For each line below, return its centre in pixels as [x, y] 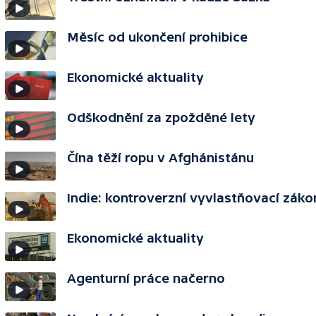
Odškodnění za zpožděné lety [161, 117]
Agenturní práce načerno [146, 278]
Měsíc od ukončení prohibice [157, 37]
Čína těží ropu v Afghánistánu [160, 158]
